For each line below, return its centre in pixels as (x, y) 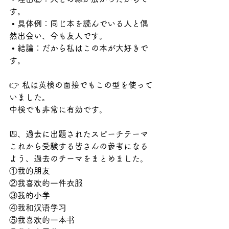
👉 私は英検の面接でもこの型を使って (81, 85)
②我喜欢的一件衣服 (46, 183)
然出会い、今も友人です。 (58, 36)
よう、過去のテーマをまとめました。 (79, 158)
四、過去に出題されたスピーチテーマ (79, 134)
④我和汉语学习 (38, 208)
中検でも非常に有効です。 (58, 109)
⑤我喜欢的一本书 (42, 220)
